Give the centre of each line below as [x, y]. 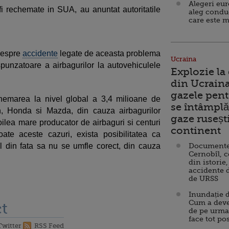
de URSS [203, 178]
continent [196, 131]
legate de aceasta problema [109, 53]
